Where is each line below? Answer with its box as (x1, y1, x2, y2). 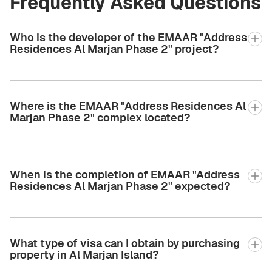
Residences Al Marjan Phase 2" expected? (10, 179, 230, 194)
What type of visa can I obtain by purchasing (10, 236, 240, 251)
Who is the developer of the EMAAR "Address (10, 30, 247, 45)
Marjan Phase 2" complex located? (10, 110, 190, 125)
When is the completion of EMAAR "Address (10, 168, 240, 182)
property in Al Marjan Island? (10, 248, 158, 262)
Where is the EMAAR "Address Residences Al (10, 99, 246, 114)
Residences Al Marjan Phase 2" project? (10, 42, 219, 56)
